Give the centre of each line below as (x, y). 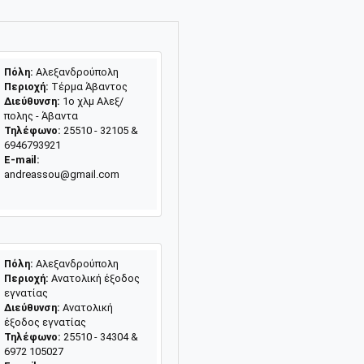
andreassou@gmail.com (61, 174)
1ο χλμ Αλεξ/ (91, 101)
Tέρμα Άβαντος (88, 86)
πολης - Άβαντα (41, 115)
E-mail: (22, 159)
